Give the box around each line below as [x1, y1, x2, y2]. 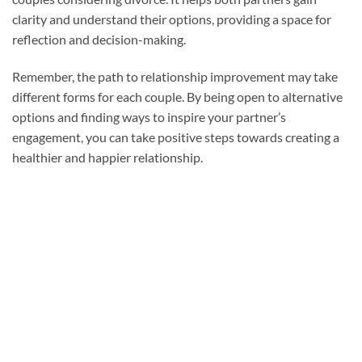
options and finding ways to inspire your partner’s [12, 108, 286, 124]
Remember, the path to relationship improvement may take [12, 68, 338, 84]
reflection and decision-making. [12, 32, 186, 48]
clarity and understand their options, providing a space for [12, 11, 331, 27]
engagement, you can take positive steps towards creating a [12, 128, 339, 145]
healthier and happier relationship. [12, 149, 203, 165]
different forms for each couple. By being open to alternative [12, 88, 343, 104]
